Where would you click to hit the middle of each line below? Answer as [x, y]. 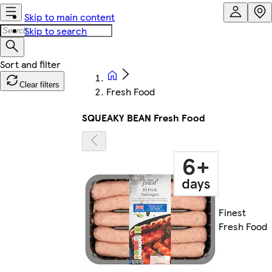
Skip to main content [70, 17]
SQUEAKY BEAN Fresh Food [144, 117]
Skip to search [56, 31]
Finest [232, 212]
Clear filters [39, 85]
